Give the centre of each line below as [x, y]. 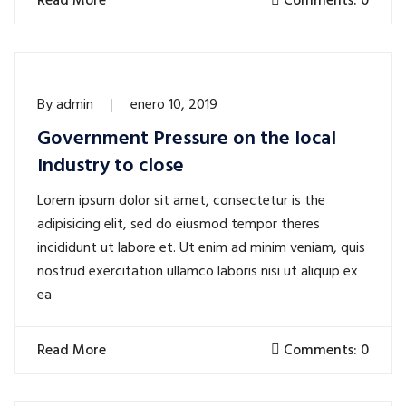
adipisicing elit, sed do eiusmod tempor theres [179, 225]
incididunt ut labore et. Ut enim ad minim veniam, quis [201, 249]
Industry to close [111, 167]
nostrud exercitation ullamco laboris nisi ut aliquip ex [198, 272]
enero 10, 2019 [174, 106]
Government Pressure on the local [187, 140]
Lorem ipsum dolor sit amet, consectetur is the [181, 202]
